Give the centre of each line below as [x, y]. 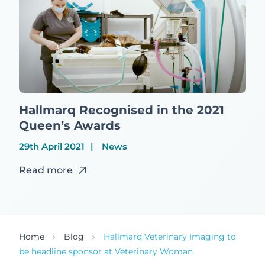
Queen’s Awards [70, 125]
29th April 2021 [52, 146]
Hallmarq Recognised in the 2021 [122, 110]
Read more [46, 170]
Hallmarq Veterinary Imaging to [170, 236]
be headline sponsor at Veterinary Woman [106, 251]
